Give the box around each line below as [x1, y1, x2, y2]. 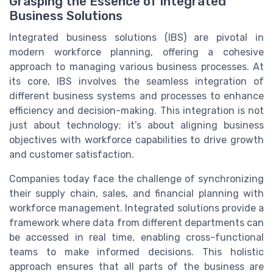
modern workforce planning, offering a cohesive [9, 46, 264, 58]
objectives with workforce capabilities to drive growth [9, 134, 264, 146]
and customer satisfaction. [9, 149, 134, 161]
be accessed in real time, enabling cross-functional [9, 232, 264, 244]
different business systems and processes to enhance [9, 90, 264, 102]
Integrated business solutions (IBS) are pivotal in [9, 32, 264, 44]
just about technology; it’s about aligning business [9, 119, 264, 132]
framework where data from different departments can [9, 217, 264, 229]
